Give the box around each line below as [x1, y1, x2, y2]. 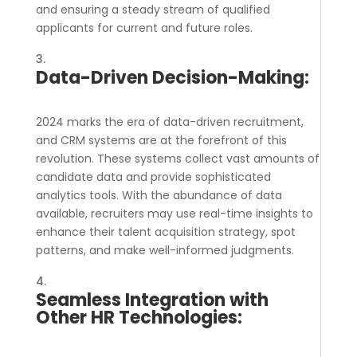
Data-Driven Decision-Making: [35, 65, 309, 91]
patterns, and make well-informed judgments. [35, 242, 294, 259]
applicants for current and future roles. [35, 20, 253, 37]
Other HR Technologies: [35, 305, 242, 331]
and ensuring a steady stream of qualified [35, 2, 270, 18]
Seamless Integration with [35, 288, 269, 313]
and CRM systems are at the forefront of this [35, 132, 287, 149]
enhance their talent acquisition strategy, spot [35, 224, 296, 241]
